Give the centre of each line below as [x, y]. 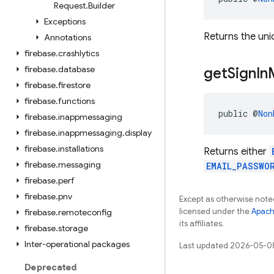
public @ [238, 113]
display [138, 133]
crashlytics [79, 53]
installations [81, 149]
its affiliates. [202, 224]
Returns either [236, 152]
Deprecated [51, 267]
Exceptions [65, 21]
